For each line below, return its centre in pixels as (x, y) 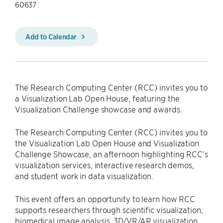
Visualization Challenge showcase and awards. (99, 109)
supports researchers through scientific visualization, (109, 210)
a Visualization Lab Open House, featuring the (97, 98)
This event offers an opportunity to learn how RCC (105, 199)
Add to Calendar (52, 36)
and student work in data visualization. (84, 176)
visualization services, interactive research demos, (105, 165)
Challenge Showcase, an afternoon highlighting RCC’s (111, 154)
